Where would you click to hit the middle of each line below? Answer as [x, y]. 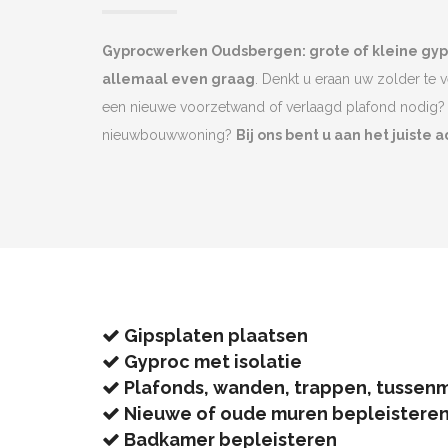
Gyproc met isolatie [211, 361]
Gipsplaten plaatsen [214, 335]
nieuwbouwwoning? [169, 134]
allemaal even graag [178, 78]
